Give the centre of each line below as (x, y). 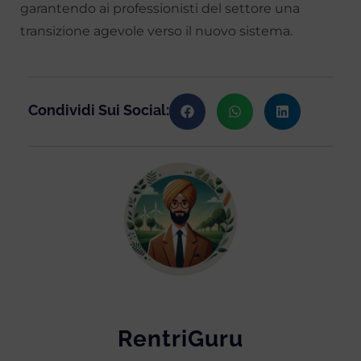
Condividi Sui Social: (99, 110)
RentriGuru (180, 339)
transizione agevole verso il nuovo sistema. (156, 31)
